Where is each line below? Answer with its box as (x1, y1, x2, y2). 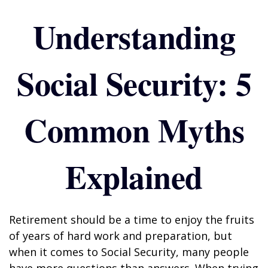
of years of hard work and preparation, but (9, 229, 232, 243)
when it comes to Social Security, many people (9, 245, 249, 259)
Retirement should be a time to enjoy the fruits (9, 212, 254, 227)
